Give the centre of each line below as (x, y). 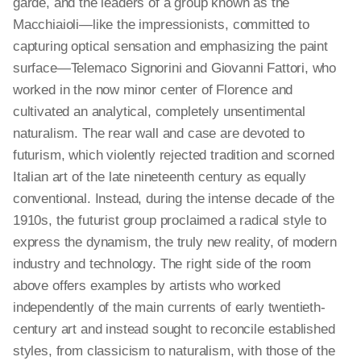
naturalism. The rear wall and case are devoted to (159, 133)
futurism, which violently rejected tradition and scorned (174, 155)
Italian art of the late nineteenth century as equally (160, 177)
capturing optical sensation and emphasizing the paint (170, 46)
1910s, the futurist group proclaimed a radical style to (170, 220)
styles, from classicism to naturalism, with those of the (174, 351)
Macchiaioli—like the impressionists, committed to (161, 25)
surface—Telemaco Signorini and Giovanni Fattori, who (175, 68)
